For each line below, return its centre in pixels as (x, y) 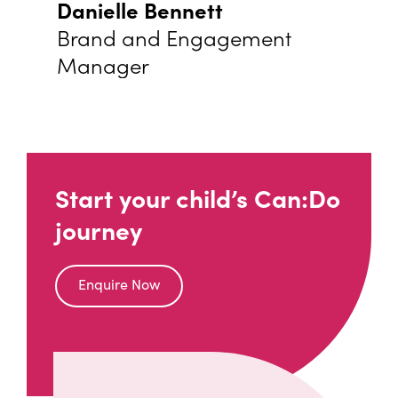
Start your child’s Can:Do (198, 197)
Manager (103, 64)
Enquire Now (119, 284)
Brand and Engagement (174, 37)
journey (99, 229)
